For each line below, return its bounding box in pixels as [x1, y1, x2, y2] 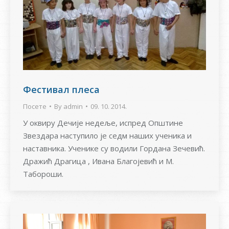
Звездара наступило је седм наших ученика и [23, 130, 192, 141]
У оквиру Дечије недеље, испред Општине [23, 118, 183, 128]
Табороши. [23, 169, 63, 179]
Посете [23, 102, 47, 111]
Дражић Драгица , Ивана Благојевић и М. [23, 156, 174, 167]
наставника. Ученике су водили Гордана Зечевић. [23, 143, 205, 154]
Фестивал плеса [23, 83, 100, 96]
